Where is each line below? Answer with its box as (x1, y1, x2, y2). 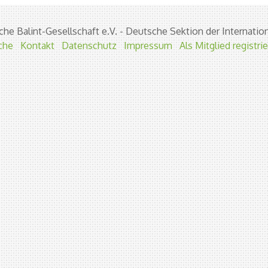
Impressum (124, 39, 172, 51)
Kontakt (20, 39, 54, 51)
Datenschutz (62, 39, 117, 51)
